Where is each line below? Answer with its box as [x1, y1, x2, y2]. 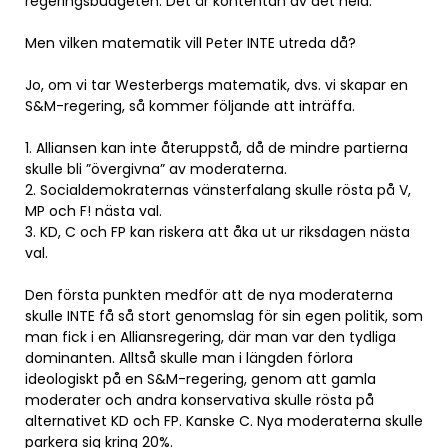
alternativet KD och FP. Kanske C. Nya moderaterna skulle [25, 411, 423, 431]
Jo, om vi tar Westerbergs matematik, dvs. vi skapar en [25, 75, 408, 95]
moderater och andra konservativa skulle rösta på [25, 390, 374, 410]
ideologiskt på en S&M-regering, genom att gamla [25, 369, 376, 389]
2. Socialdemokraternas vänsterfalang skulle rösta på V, [25, 180, 411, 200]
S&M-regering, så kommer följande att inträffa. [25, 96, 355, 116]
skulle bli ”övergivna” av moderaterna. [25, 159, 287, 179]
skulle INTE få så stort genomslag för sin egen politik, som [25, 306, 423, 326]
